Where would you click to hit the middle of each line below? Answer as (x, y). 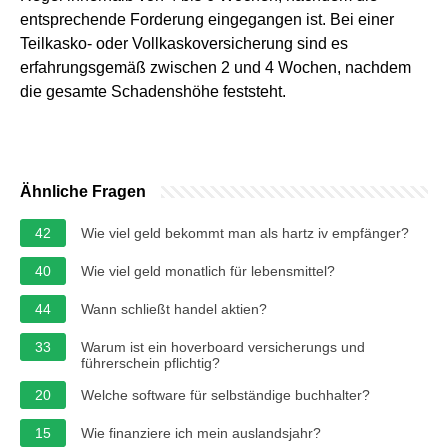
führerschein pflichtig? (150, 362)
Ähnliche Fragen (83, 191)
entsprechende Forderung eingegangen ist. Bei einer (207, 19)
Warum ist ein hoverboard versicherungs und (223, 346)
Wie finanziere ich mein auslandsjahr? (201, 432)
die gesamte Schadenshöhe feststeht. (153, 91)
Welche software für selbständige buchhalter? (225, 394)
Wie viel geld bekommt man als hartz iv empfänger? (245, 232)
